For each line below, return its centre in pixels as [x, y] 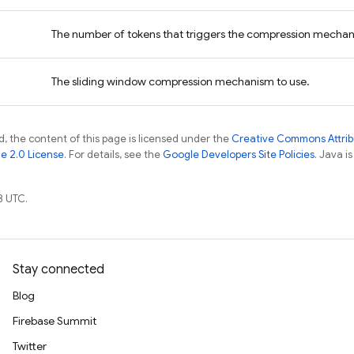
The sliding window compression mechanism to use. [181, 81]
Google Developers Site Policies [239, 154]
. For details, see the [113, 154]
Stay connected [58, 269]
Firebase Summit [55, 321]
